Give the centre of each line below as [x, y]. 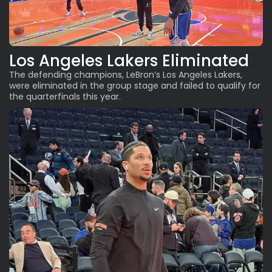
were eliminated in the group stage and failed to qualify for [135, 85]
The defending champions [66, 74]
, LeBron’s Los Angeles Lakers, [182, 74]
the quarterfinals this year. [65, 96]
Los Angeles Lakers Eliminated [129, 60]
